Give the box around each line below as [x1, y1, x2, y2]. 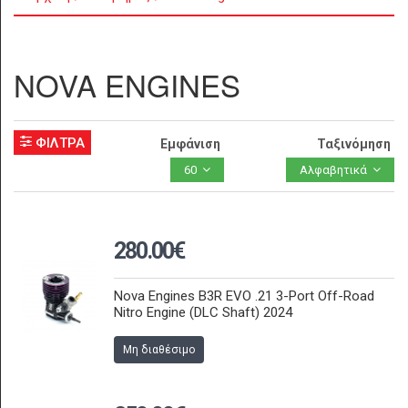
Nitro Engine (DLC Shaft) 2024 [114, 304, 292, 321]
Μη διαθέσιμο [123, 343, 195, 356]
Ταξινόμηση [316, 137, 391, 151]
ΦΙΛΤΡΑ [32, 135, 85, 151]
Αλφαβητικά [299, 163, 367, 177]
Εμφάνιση [160, 137, 221, 151]
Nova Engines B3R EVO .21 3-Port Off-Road [114, 288, 374, 304]
